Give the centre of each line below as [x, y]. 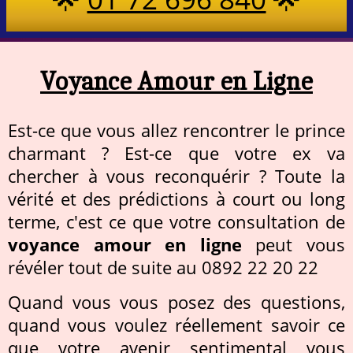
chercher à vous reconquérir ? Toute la [176, 176]
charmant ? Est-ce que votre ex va [176, 153]
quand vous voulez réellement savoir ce [176, 325]
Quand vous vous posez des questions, [176, 302]
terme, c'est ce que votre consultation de [176, 221]
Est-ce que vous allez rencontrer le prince [176, 130]
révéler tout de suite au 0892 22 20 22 [163, 267]
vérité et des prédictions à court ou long [176, 199]
